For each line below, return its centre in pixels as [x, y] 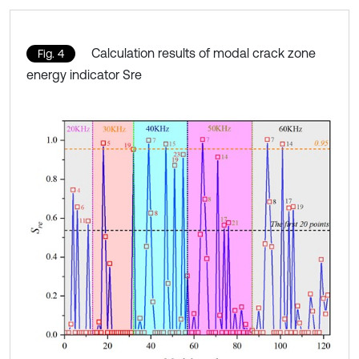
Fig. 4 [51, 53]
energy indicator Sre [84, 74]
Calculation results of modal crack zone [204, 52]
